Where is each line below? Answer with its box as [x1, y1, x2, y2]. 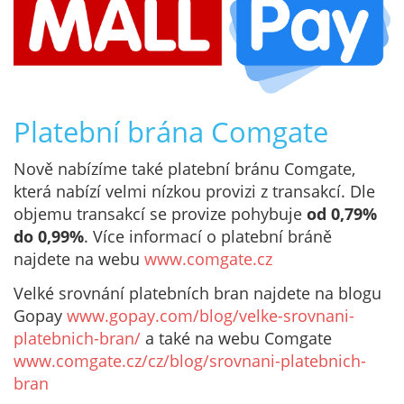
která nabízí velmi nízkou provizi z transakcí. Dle [14, 180, 375, 203]
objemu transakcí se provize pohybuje [14, 203, 307, 225]
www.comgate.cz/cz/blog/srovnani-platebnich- [14, 349, 366, 372]
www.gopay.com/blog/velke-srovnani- [67, 304, 354, 326]
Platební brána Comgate [14, 112, 328, 151]
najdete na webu [14, 248, 144, 271]
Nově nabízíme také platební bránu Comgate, [14, 158, 355, 180]
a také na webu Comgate [141, 326, 332, 349]
